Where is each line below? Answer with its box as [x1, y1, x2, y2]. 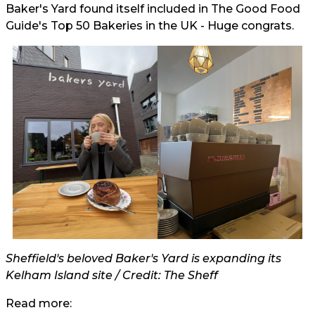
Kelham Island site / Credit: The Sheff [6, 268, 218, 282]
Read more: [6, 296, 72, 310]
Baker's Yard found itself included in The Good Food [6, 2, 300, 15]
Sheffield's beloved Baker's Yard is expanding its [6, 251, 281, 265]
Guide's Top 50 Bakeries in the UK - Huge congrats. [6, 19, 294, 32]
